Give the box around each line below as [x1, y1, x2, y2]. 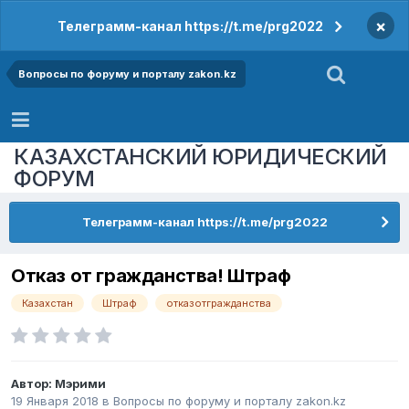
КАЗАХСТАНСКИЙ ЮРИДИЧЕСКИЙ [14, 142, 387, 170]
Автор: [11, 376, 55, 392]
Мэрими [55, 376, 106, 392]
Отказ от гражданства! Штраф [11, 265, 291, 288]
